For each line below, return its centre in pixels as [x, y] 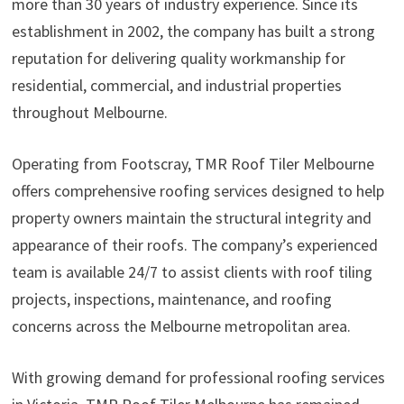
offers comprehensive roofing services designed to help [197, 191]
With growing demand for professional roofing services [198, 378]
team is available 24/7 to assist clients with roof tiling [192, 272]
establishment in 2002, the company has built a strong [193, 32]
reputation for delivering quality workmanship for [178, 59]
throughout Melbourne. [89, 113]
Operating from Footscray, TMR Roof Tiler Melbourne [193, 164]
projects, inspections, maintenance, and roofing [171, 299]
